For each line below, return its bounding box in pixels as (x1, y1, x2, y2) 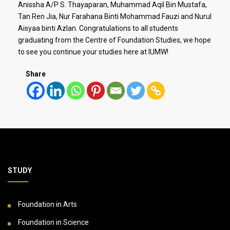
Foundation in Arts (18, 200, 77, 208)
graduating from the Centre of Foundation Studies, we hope (18, 35, 211, 44)
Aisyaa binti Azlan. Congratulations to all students (18, 24, 178, 32)
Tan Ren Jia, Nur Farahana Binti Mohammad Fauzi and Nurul (18, 12, 212, 21)
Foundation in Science (18, 218, 89, 226)
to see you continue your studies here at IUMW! (18, 47, 168, 56)
